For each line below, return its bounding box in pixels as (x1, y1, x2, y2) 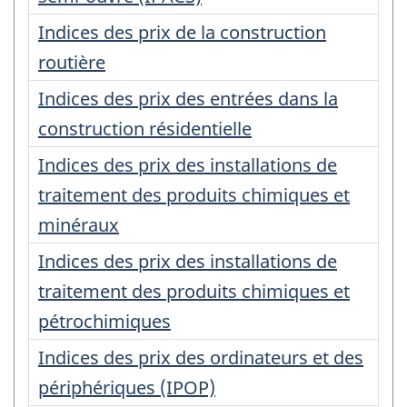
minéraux (38, 212, 119, 237)
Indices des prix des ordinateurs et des (38, 344, 363, 370)
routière (38, 49, 105, 74)
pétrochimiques (38, 308, 171, 333)
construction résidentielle (38, 115, 252, 141)
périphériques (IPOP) (38, 374, 215, 400)
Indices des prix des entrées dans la (38, 85, 338, 111)
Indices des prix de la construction (38, 19, 326, 45)
